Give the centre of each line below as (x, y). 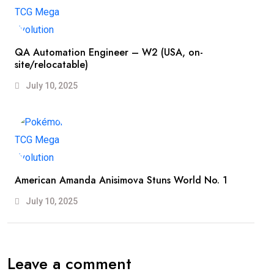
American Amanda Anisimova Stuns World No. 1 (121, 180)
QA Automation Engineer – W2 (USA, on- (109, 53)
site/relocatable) (51, 65)
